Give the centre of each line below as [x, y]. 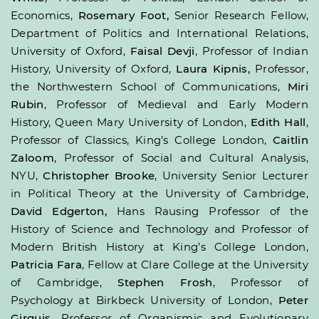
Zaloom [32, 158]
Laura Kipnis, [215, 69]
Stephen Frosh [165, 283]
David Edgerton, [64, 211]
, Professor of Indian [251, 51]
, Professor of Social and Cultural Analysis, [181, 158]
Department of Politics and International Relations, [159, 33]
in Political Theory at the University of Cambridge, [159, 194]
